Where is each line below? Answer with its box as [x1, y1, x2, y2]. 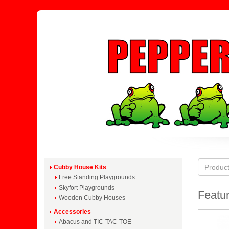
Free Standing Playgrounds [59, 174, 135, 181]
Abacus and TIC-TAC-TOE [59, 218, 131, 225]
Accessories [54, 208, 91, 215]
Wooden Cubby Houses [59, 194, 125, 201]
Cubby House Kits [54, 164, 106, 171]
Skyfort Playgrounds [59, 184, 114, 191]
